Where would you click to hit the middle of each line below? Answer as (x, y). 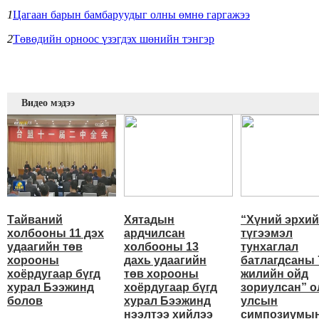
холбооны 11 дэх (56, 234)
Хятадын (149, 220)
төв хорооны (161, 274)
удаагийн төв (45, 247)
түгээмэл (267, 234)
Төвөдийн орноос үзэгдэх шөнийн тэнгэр (114, 39)
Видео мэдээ (48, 103)
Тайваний (35, 220)
